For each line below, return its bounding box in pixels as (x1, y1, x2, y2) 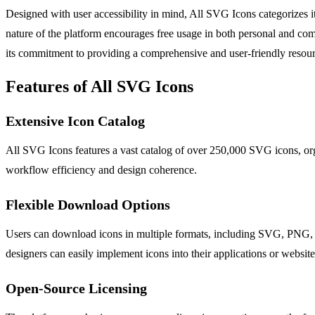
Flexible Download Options (6, 196, 170, 212)
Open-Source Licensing (6, 280, 147, 296)
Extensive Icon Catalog (6, 112, 145, 129)
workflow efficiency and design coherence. (6, 163, 197, 176)
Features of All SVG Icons (6, 77, 193, 96)
